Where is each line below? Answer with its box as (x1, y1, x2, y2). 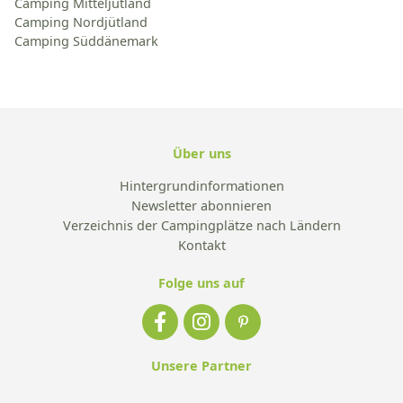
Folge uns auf (158, 273, 245, 291)
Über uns (172, 144, 231, 162)
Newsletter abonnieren (131, 196, 272, 214)
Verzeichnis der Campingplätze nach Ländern (62, 216, 341, 234)
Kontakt (177, 236, 226, 254)
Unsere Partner (151, 356, 252, 374)
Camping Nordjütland (14, 13, 148, 31)
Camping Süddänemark (14, 31, 158, 49)
